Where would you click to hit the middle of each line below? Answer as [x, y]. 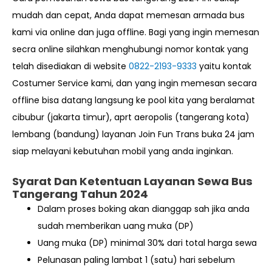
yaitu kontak [225, 66]
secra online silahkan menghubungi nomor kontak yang [130, 49]
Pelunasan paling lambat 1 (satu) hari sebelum [136, 260]
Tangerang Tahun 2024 [80, 194]
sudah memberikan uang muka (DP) [116, 226]
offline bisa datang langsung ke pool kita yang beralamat [134, 100]
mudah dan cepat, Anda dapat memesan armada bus [128, 15]
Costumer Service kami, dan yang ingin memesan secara [134, 83]
